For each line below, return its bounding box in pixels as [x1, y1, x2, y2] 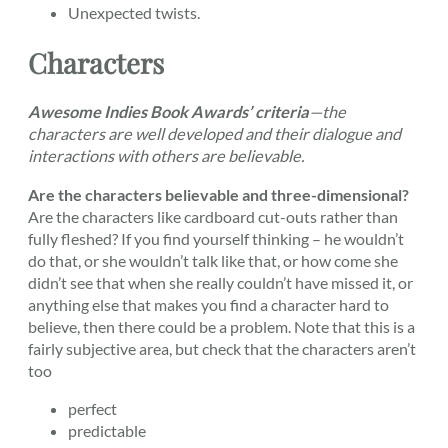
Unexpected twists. [68, 2, 200, 22]
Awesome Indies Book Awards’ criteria [28, 102, 309, 122]
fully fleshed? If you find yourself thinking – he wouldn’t [28, 228, 404, 248]
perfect [68, 398, 117, 418]
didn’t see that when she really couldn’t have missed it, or [28, 272, 413, 292]
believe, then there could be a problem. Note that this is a [28, 316, 415, 336]
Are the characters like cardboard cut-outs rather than [28, 206, 401, 226]
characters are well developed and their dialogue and [28, 124, 401, 144]
